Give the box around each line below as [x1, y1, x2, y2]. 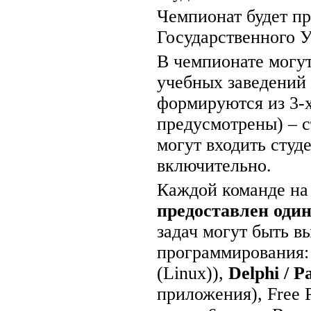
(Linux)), [156, 262, 228, 283]
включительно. [156, 155, 271, 176]
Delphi [228, 262, 279, 283]
